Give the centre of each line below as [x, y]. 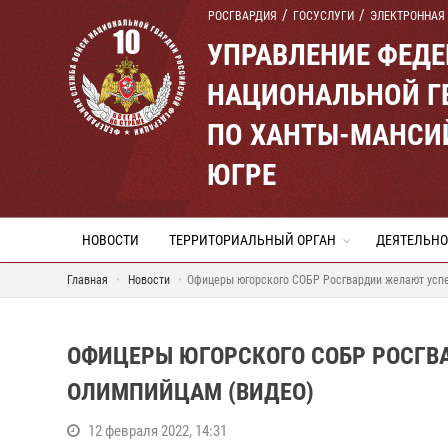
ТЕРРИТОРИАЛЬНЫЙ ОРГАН [252, 240]
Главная [87, 280]
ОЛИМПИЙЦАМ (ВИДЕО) [190, 392]
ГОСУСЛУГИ [323, 16]
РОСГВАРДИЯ [242, 16]
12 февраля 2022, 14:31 [157, 431]
